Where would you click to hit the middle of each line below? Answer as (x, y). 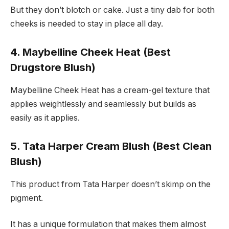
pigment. (27, 198)
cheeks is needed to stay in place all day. (87, 24)
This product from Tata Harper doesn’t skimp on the (110, 184)
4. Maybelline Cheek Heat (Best (90, 52)
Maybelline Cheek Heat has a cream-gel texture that (110, 90)
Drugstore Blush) (53, 67)
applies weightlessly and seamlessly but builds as (103, 104)
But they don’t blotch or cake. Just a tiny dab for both (112, 10)
